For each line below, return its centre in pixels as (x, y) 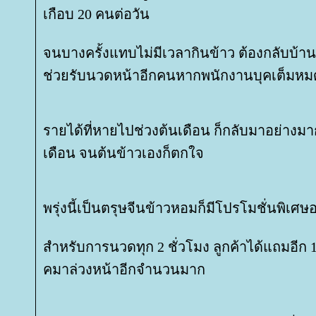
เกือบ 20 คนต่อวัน (96, 14)
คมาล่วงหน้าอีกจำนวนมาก (124, 269)
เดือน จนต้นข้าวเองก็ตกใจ (123, 153)
